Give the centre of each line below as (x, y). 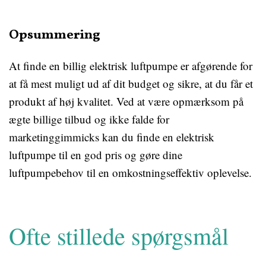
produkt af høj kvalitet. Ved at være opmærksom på (126, 101)
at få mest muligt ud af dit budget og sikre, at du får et (131, 83)
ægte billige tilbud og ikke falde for (89, 119)
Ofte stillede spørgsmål (119, 235)
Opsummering (55, 35)
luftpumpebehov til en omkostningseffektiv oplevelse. (130, 172)
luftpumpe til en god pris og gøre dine (96, 155)
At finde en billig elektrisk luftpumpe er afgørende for (131, 66)
